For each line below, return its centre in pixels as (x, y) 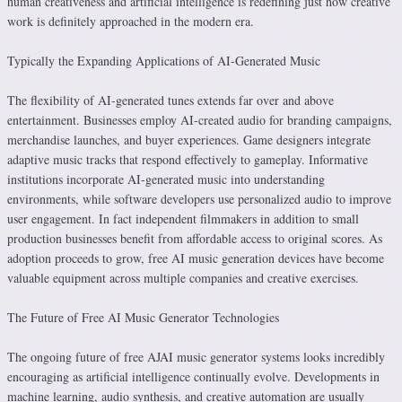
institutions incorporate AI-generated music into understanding (166, 179)
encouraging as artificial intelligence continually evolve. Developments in (193, 376)
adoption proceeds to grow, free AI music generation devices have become (196, 258)
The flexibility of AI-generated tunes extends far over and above (170, 100)
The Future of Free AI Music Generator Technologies (143, 317)
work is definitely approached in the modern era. (131, 21)
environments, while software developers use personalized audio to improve (199, 199)
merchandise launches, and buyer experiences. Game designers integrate (189, 140)
